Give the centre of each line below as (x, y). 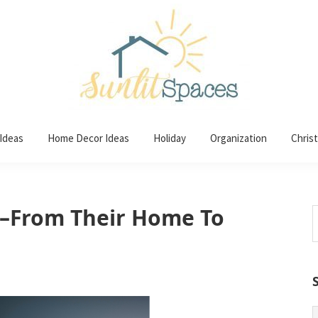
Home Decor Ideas (88, 138)
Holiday (170, 138)
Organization (238, 138)
